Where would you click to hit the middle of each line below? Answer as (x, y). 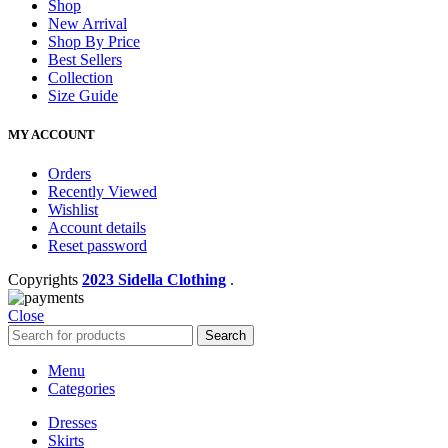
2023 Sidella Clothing (154, 280)
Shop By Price (94, 41)
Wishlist (73, 210)
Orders (69, 174)
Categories (81, 389)
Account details (97, 228)
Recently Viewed (102, 192)
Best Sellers (85, 59)
